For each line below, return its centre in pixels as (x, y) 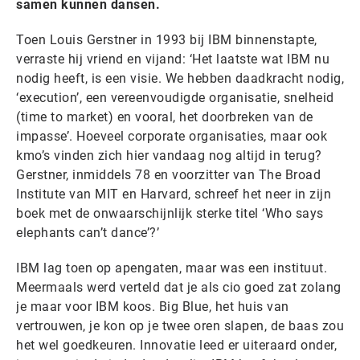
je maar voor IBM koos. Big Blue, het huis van (153, 307)
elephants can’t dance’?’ (88, 233)
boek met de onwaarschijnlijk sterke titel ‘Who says (170, 213)
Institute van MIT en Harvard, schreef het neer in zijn (174, 194)
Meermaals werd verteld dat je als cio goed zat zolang (179, 287)
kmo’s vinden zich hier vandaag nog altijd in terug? (169, 155)
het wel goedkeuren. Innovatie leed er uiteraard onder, (176, 345)
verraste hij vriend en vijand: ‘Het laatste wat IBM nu (173, 59)
